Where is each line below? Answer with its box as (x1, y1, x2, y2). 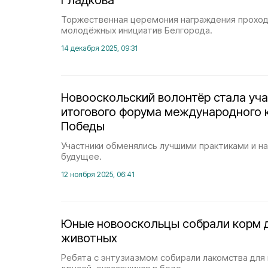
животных (61, 231, 117, 245)
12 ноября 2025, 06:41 (61, 170, 135, 179)
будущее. (61, 151, 102, 162)
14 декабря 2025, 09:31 (61, 44, 138, 53)
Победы (61, 119, 105, 133)
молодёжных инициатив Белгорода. (61, 25, 212, 36)
